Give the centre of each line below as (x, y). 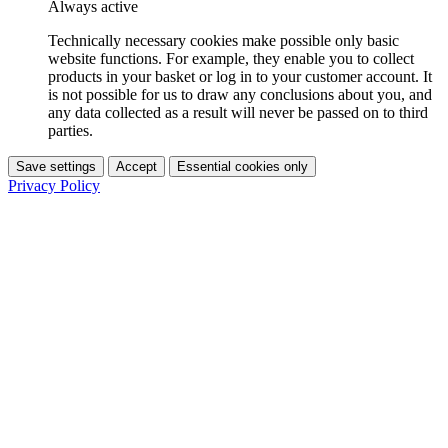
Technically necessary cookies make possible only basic (223, 41)
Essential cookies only (242, 167)
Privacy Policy (54, 186)
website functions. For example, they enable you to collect (231, 59)
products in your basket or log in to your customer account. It (240, 77)
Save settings (56, 167)
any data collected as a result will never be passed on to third (238, 113)
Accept (136, 167)
